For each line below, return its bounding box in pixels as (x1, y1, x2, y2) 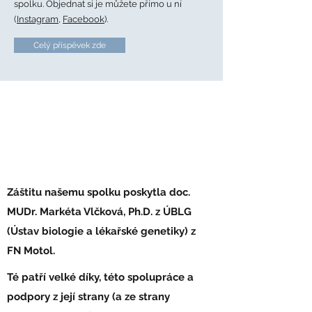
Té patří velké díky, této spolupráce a (7, 271, 194, 283)
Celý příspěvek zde (33, 40, 106, 50)
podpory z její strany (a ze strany (7, 290, 170, 303)
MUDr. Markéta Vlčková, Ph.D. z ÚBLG (7, 205, 192, 218)
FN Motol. (7, 244, 55, 257)
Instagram (17, 14, 58, 24)
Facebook (63, 14, 104, 24)
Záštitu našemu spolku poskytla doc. (7, 186, 190, 198)
